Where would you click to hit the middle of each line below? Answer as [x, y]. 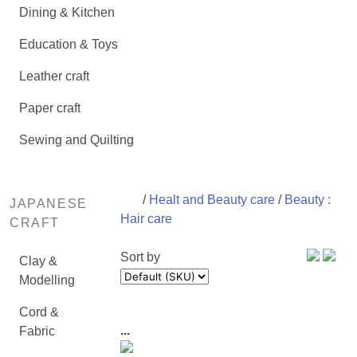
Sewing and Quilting [76, 140]
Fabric [37, 331]
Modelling [47, 280]
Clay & [38, 261]
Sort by [140, 257]
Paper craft [50, 108]
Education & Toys [69, 44]
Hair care [146, 219]
